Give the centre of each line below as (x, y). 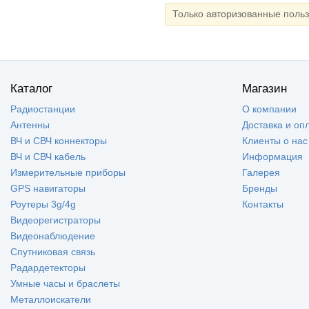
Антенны (30, 125)
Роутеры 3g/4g (43, 205)
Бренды (260, 189)
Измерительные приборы (68, 173)
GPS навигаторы (48, 189)
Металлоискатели (51, 300)
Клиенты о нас (275, 141)
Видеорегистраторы (56, 220)
